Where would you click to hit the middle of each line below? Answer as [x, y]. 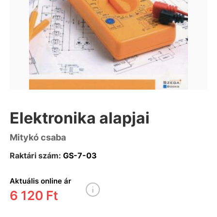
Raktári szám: [35, 155]
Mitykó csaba [38, 137]
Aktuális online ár [40, 181]
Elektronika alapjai [80, 118]
